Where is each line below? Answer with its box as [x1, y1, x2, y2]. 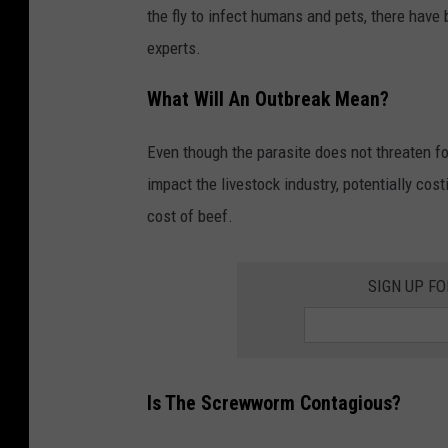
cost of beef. [147, 205, 233, 226]
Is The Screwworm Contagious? [147, 391, 401, 415]
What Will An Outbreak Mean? [147, 87, 389, 111]
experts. [147, 37, 201, 58]
